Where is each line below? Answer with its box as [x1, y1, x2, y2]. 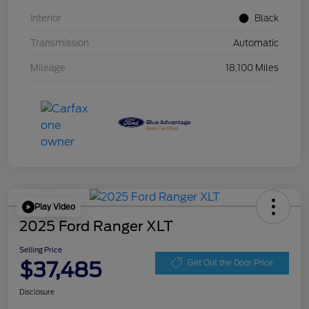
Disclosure [19, 288, 54, 297]
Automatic [233, 38, 279, 49]
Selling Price [19, 246, 62, 255]
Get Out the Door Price [188, 257, 273, 268]
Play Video [34, 201, 75, 212]
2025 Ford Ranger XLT [19, 218, 173, 235]
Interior [30, 13, 61, 24]
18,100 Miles [226, 63, 279, 74]
